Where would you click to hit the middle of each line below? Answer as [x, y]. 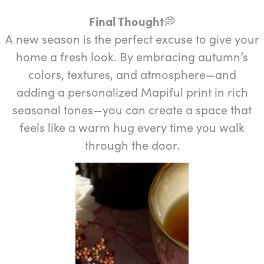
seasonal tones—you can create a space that [132, 109]
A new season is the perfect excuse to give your [132, 38]
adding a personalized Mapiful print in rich [132, 91]
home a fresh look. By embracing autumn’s [132, 56]
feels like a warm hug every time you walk [132, 127]
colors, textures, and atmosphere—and [132, 74]
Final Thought [126, 21]
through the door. [132, 144]
